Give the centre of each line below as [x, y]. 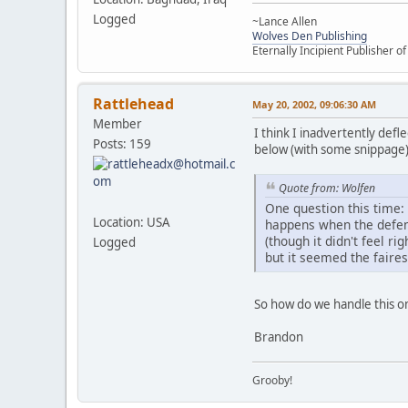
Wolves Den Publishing [310, 36]
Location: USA [132, 222]
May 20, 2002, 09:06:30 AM [314, 104]
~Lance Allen [285, 21]
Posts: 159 [122, 143]
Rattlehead [133, 103]
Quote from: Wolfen [327, 188]
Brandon [279, 337]
